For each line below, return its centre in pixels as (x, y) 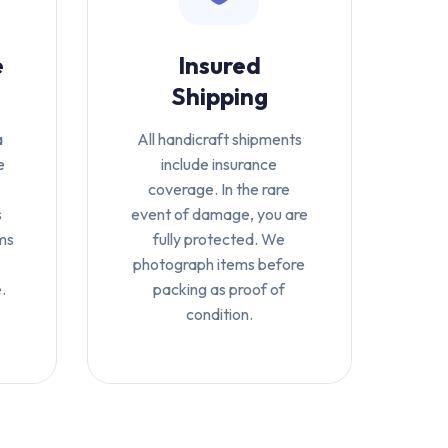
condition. (219, 314)
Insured (219, 65)
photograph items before (219, 264)
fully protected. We (219, 239)
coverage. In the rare (219, 189)
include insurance (219, 164)
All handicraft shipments (219, 139)
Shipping (219, 96)
